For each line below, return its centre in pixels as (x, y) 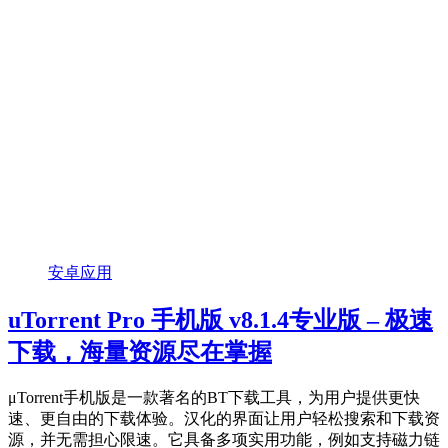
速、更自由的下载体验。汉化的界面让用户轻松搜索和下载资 (224, 418)
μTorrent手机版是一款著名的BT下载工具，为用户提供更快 (214, 397)
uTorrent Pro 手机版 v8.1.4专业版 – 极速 (220, 319)
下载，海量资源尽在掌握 (140, 351)
